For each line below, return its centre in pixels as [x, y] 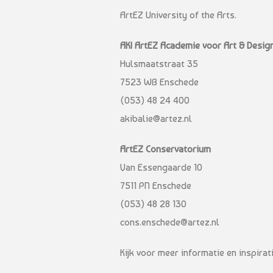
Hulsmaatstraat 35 [159, 63]
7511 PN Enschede [156, 185]
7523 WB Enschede [159, 82]
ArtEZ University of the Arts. [178, 15]
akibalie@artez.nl [156, 118]
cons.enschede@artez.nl [170, 222]
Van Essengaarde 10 [161, 167]
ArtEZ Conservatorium [165, 149]
